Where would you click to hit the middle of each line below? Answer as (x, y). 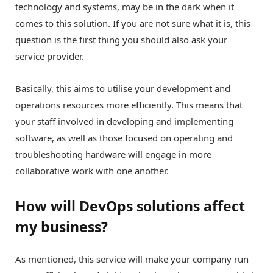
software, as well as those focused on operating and (124, 137)
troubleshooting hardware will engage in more (113, 154)
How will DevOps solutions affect (130, 206)
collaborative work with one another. (92, 170)
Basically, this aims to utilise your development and (123, 88)
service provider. (50, 56)
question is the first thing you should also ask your (121, 39)
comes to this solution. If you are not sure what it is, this (133, 23)
